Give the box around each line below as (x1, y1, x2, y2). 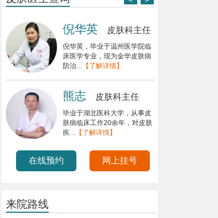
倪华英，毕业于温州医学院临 (63, 42, 151, 51)
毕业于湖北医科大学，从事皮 (63, 109, 151, 117)
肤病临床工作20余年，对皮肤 (63, 119, 152, 127)
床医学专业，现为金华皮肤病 (63, 52, 151, 60)
